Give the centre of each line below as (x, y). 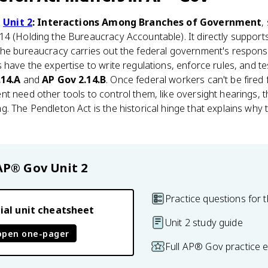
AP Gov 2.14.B (74, 80)
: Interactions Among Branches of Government (147, 22)
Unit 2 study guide (204, 223)
